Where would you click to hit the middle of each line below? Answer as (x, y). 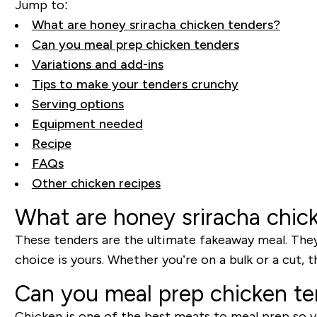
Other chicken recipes (96, 183)
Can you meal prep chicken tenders (135, 45)
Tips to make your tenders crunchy (135, 84)
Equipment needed (87, 124)
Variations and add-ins (97, 64)
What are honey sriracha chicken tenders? (156, 25)
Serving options (77, 104)
